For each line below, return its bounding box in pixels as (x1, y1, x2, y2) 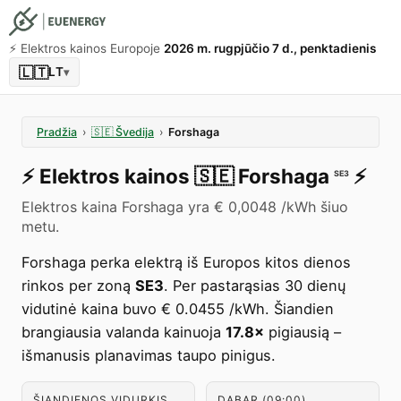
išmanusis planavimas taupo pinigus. (21, 346, 276, 364)
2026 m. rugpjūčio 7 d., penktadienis (164, 41, 376, 55)
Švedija (115, 125, 154, 139)
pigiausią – (264, 323, 341, 341)
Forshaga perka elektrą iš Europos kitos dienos (21, 253, 351, 271)
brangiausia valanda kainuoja (21, 323, 226, 341)
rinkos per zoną (21, 277, 135, 294)
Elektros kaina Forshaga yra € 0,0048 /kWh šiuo (21, 198, 348, 216)
